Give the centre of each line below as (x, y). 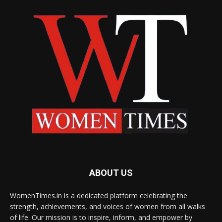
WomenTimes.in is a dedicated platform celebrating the (99, 196)
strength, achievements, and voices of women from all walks (108, 207)
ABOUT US (111, 173)
